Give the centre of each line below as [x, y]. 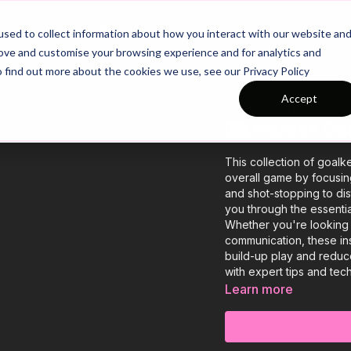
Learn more [259, 289]
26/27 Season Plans [69, 31]
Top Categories [237, 31]
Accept [300, 98]
